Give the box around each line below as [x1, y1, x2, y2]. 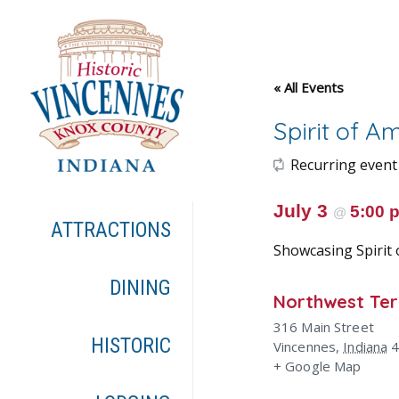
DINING [110, 275, 172, 301]
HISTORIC [91, 333, 172, 359]
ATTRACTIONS [51, 217, 172, 243]
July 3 [273, 200, 333, 221]
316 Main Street [273, 318, 374, 336]
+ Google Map [273, 357, 362, 375]
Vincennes [273, 338, 337, 355]
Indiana [343, 338, 388, 355]
